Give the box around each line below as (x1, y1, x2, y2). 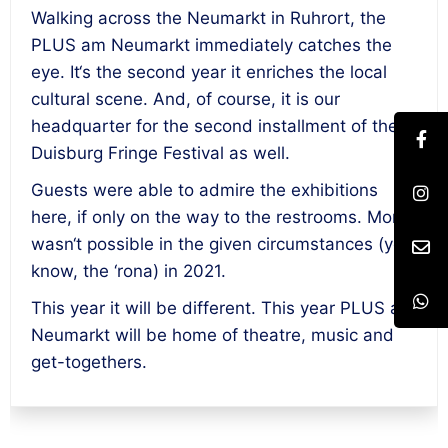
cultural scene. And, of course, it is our (31, 89, 340, 109)
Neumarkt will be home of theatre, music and (31, 325, 394, 345)
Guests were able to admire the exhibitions (31, 180, 378, 200)
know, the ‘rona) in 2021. (31, 261, 226, 281)
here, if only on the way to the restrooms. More (31, 207, 408, 227)
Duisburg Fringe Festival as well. (31, 143, 290, 163)
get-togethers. (31, 352, 147, 372)
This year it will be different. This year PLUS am (31, 298, 415, 318)
